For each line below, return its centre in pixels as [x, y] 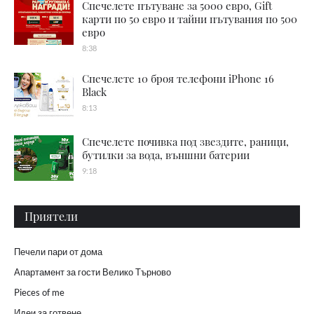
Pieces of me [39, 292]
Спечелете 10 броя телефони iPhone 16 [178, 78]
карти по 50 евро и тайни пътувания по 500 [190, 19]
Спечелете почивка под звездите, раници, [185, 141]
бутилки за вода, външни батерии [166, 155]
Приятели [51, 216]
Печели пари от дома [58, 251]
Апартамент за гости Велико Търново [93, 272]
